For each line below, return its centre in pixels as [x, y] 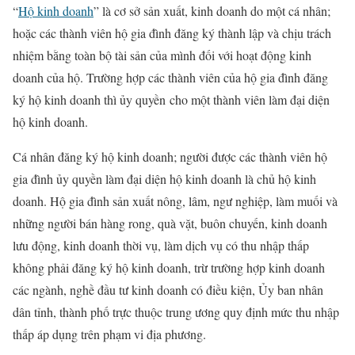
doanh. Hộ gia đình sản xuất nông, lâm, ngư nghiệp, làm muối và [175, 201]
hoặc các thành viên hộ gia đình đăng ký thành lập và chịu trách [172, 33]
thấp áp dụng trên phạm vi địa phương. [109, 334]
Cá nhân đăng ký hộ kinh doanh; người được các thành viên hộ [170, 157]
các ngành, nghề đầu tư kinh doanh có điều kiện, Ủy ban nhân [168, 290]
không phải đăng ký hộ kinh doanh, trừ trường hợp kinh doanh [169, 268]
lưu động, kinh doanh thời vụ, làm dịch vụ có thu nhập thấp [161, 246]
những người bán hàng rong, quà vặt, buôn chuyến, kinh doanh [170, 223]
